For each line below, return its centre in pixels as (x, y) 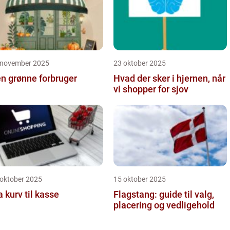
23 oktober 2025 (140, 63)
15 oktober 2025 (140, 179)
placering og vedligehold (164, 205)
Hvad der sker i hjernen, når (169, 78)
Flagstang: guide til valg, (164, 194)
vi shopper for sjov (151, 89)
